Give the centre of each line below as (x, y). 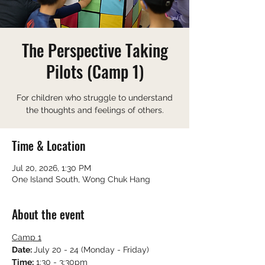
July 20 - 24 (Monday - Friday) (91, 250)
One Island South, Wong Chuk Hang (81, 179)
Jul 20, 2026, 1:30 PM (51, 168)
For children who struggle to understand (95, 98)
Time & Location (49, 146)
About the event (48, 214)
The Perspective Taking (95, 50)
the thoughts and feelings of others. (95, 110)
